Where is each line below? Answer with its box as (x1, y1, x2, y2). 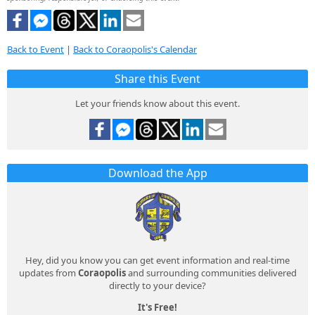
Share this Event (115, 71, 200, 87)
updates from (18, 266, 78, 280)
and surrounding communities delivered (125, 266, 297, 280)
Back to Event (7, 43, 64, 56)
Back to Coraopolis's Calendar (73, 43, 197, 56)
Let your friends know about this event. (75, 97, 240, 110)
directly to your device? (109, 279, 206, 292)
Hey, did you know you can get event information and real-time (25, 254, 290, 267)
